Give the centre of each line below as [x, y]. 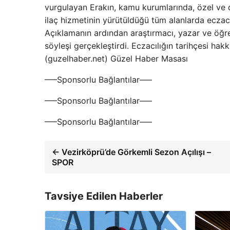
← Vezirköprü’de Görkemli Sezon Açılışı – [131, 152]
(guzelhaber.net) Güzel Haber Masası [116, 59]
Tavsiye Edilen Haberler [104, 196]
